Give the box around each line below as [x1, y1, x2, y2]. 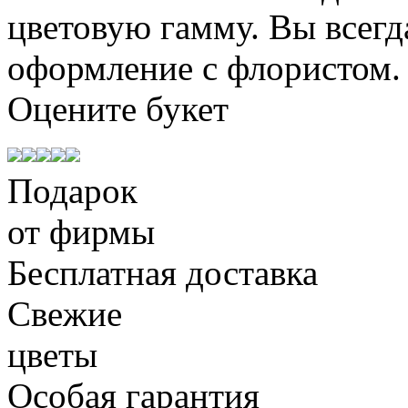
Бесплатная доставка [7, 252, 318, 292]
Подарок [7, 170, 138, 210]
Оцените [7, 88, 146, 128]
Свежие [7, 293, 122, 333]
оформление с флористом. [7, 47, 401, 87]
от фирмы [7, 211, 155, 251]
